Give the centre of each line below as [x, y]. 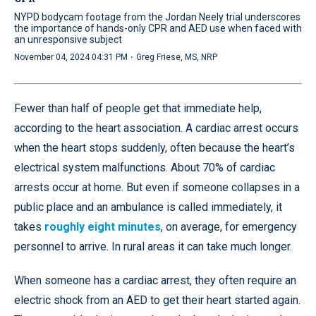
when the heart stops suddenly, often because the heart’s [154, 148]
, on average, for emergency [229, 227]
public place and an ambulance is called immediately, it [148, 207]
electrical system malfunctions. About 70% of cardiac [145, 168]
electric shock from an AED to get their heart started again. [157, 300]
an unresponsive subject [68, 40]
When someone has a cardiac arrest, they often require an [155, 281]
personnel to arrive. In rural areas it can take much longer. [153, 247]
